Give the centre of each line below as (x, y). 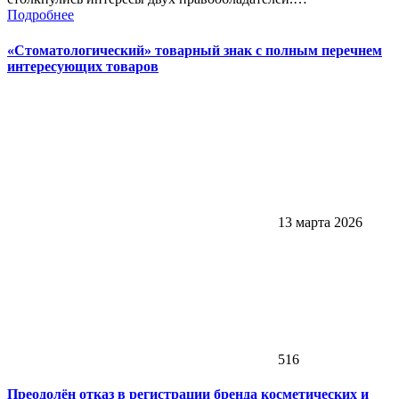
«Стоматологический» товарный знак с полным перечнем (195, 50)
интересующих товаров (83, 66)
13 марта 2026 (318, 222)
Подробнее (41, 15)
